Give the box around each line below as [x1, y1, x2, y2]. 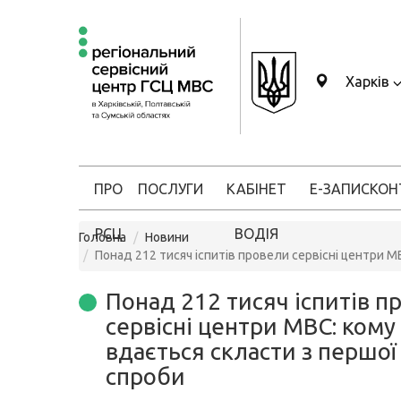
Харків [342, 73, 393, 90]
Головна [79, 230, 126, 244]
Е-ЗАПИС [310, 181, 370, 197]
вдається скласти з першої [106, 338, 397, 364]
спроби [106, 363, 185, 389]
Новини [145, 230, 189, 244]
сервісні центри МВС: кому [106, 313, 396, 339]
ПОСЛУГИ [138, 181, 203, 197]
